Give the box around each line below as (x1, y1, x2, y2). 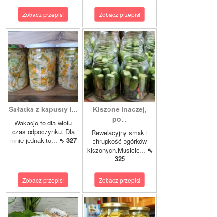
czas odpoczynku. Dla (12, 127, 75, 137)
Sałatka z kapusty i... (9, 104, 77, 114)
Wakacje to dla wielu (15, 118, 72, 128)
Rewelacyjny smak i (92, 128, 148, 138)
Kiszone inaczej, (93, 104, 147, 114)
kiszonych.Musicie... (87, 145, 147, 155)
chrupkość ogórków (93, 137, 147, 146)
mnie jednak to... (10, 136, 59, 145)
